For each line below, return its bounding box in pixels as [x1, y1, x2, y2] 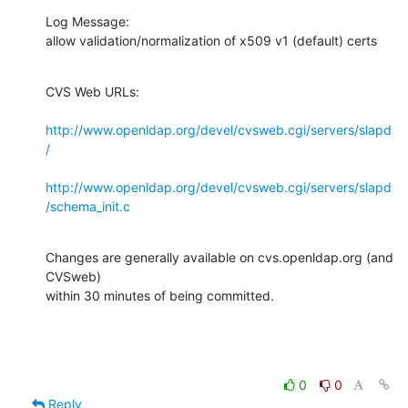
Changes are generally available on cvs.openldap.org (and [46, 249, 393, 265]
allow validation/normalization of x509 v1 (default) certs [46, 32, 377, 48]
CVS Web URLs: [46, 83, 139, 99]
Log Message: [46, 13, 129, 29]
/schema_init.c [46, 198, 130, 214]
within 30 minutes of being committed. [46, 287, 274, 303]
